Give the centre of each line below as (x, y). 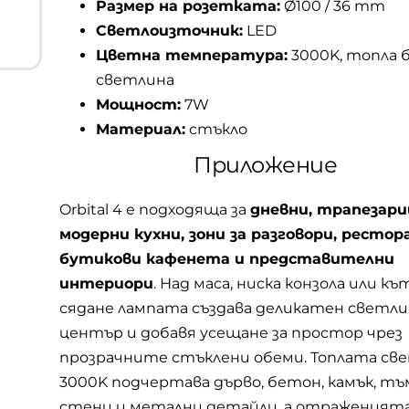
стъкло (216, 129)
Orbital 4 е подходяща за (155, 210)
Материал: (141, 129)
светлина (135, 80)
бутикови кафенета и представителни (227, 259)
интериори (106, 283)
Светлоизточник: (169, 31)
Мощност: (138, 105)
